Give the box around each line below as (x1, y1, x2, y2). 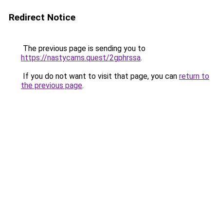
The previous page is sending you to (21, 44, 145, 53)
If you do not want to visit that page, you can (21, 72, 179, 81)
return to (179, 72, 209, 81)
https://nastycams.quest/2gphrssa (21, 53, 141, 62)
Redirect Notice (9, 12, 75, 23)
